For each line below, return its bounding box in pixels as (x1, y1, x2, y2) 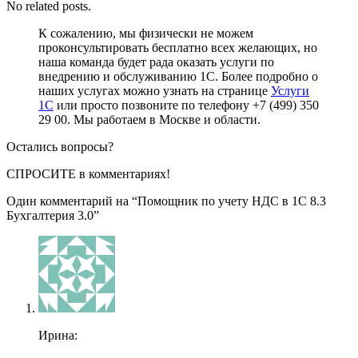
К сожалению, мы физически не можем (38, 26, 253, 41)
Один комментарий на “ (6, 194, 137, 209)
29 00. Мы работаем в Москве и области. (38, 113, 261, 127)
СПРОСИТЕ (6, 167, 76, 181)
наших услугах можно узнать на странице (38, 84, 271, 98)
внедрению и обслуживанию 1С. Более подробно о (38, 70, 318, 84)
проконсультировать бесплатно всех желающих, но (38, 41, 317, 55)
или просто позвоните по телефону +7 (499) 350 (54, 98, 319, 113)
